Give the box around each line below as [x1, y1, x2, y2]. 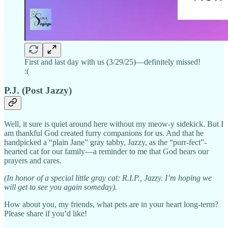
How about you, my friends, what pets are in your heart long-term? [4, 200, 218, 209]
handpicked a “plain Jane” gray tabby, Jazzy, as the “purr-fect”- [4, 138, 207, 147]
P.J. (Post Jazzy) [4, 85, 72, 96]
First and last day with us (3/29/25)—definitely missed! [24, 57, 201, 66]
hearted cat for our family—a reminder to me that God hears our [4, 147, 209, 156]
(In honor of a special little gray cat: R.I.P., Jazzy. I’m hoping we [4, 174, 212, 183]
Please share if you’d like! [4, 209, 87, 218]
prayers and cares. [4, 156, 62, 165]
